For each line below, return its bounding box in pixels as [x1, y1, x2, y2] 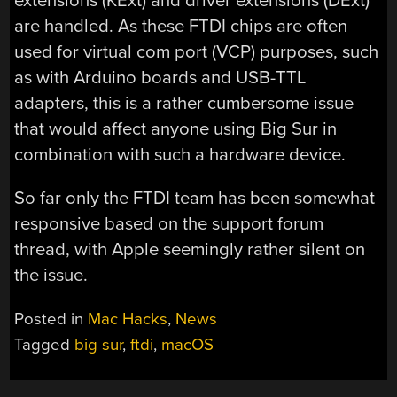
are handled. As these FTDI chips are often [14, 14, 348, 37]
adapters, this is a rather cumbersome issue [14, 91, 354, 114]
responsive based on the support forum [14, 213, 324, 236]
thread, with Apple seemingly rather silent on [14, 238, 366, 261]
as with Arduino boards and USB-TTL [14, 66, 307, 89]
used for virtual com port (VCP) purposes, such [14, 40, 379, 63]
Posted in [14, 308, 89, 329]
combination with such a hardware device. [14, 143, 346, 166]
